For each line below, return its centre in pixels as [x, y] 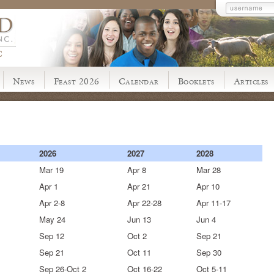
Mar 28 [209, 169]
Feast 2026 [76, 81]
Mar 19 [51, 169]
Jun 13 [139, 219]
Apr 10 [208, 186]
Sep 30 [209, 252]
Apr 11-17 [213, 202]
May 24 [52, 219]
